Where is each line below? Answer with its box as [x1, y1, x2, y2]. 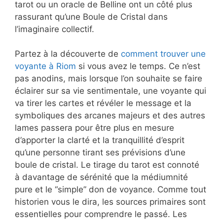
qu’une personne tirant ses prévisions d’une [15, 147, 185, 158]
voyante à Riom [15, 61, 76, 72]
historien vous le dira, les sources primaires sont [15, 197, 206, 207]
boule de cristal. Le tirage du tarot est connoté [15, 160, 199, 170]
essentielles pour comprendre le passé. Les [15, 209, 187, 220]
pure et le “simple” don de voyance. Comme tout [15, 184, 206, 195]
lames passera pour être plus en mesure [15, 123, 174, 133]
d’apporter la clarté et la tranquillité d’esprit [15, 135, 184, 146]
